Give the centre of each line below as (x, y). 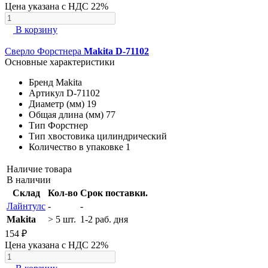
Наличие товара (39, 169)
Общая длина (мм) (66, 115)
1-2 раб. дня (104, 220)
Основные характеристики (60, 62)
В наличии (29, 180)
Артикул (46, 93)
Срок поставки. (114, 193)
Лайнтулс (26, 206)
